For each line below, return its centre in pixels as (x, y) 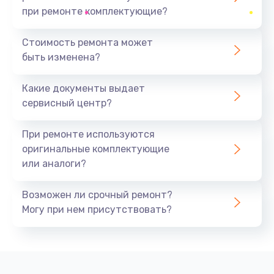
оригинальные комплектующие (96, 149)
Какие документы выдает (83, 88)
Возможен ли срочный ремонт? (97, 194)
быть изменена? (61, 57)
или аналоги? (54, 163)
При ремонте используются (88, 134)
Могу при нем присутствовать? (97, 209)
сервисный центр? (67, 103)
